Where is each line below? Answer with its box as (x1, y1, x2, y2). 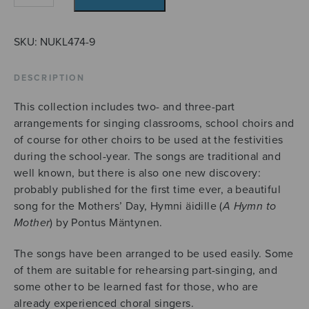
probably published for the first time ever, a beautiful (14, 182, 281, 197)
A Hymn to (222, 199, 277, 213)
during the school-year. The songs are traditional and (14, 149, 281, 163)
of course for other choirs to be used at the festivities (14, 132, 283, 147)
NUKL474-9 (40, 35, 95, 50)
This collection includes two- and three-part (14, 99, 235, 114)
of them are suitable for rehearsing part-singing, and (14, 263, 278, 277)
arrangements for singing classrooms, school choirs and (14, 116, 295, 130)
